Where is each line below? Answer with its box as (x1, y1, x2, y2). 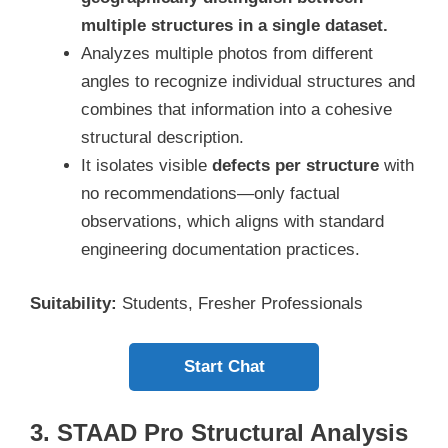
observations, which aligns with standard (81, 212, 384, 232)
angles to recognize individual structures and (81, 72, 415, 92)
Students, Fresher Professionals (122, 293, 363, 313)
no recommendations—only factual (81, 184, 340, 204)
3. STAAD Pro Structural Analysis (30, 418, 408, 446)
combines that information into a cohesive (81, 100, 392, 120)
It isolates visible (81, 156, 212, 176)
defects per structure (212, 156, 379, 176)
